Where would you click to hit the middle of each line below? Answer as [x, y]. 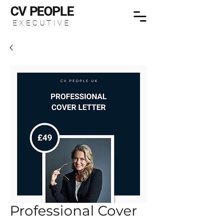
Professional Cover [73, 211]
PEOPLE [51, 11]
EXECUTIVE [42, 23]
